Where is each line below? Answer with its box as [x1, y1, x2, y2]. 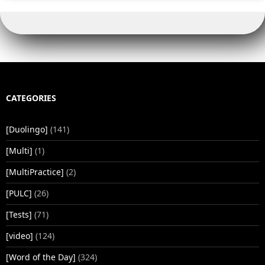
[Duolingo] [6, 123, 48, 135]
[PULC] [6, 187, 32, 199]
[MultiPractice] [6, 166, 64, 177]
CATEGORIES [6, 92, 56, 104]
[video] [6, 230, 33, 241]
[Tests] [6, 208, 32, 220]
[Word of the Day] [6, 251, 76, 263]
